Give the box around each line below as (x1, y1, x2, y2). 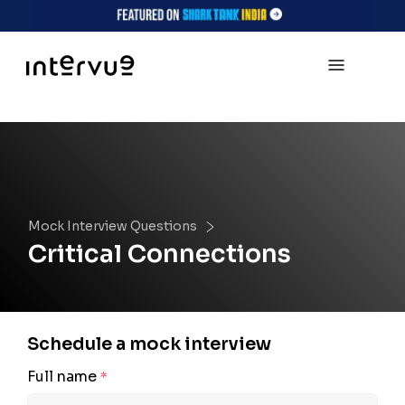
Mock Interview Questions (28, 218, 198, 234)
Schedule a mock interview (26, 333, 271, 356)
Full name (26, 367, 100, 387)
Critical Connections (28, 239, 292, 269)
